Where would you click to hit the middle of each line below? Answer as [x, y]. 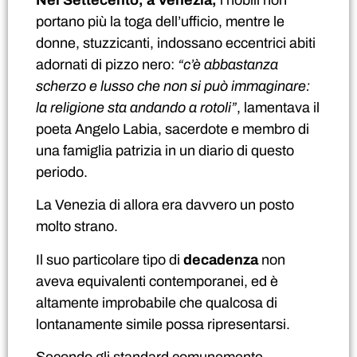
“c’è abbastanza [228, 64]
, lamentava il [278, 107]
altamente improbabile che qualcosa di [157, 302]
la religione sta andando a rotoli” [136, 107]
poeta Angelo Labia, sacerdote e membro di [173, 129]
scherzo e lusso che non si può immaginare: [173, 86]
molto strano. [77, 227]
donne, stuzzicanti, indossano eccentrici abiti [176, 43]
